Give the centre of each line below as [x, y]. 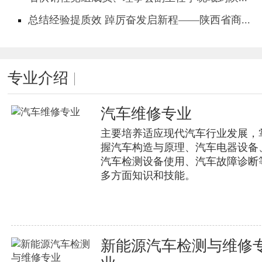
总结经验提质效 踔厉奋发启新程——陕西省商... [139, 20]
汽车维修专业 [146, 113]
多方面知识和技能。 [148, 175]
